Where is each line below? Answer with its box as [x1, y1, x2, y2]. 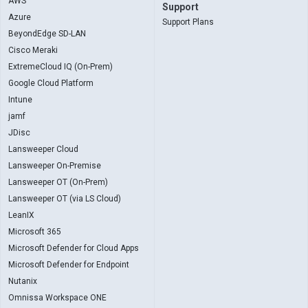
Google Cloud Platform [8, 78, 93, 88]
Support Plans [162, 17, 214, 27]
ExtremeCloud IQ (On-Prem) [8, 62, 113, 71]
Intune [8, 95, 32, 104]
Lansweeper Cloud [8, 144, 78, 154]
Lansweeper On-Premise [8, 161, 101, 170]
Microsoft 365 [8, 227, 61, 236]
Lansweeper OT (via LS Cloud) [8, 194, 121, 203]
